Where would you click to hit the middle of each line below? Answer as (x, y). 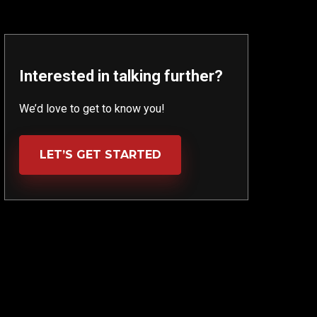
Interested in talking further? (121, 76)
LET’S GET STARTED (100, 155)
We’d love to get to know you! (92, 109)
